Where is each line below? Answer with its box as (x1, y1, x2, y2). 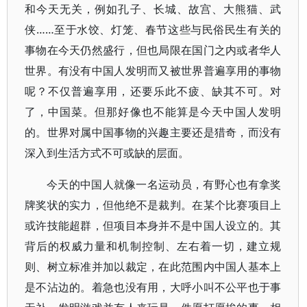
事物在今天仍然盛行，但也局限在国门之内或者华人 (25, 42, 282, 58)
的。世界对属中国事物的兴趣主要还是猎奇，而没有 (25, 125, 282, 140)
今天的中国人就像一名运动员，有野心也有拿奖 (47, 177, 282, 192)
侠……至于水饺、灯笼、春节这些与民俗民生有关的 (25, 22, 282, 37)
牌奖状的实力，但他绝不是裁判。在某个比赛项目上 (25, 197, 282, 212)
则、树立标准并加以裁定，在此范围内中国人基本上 (25, 259, 282, 274)
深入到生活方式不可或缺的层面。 (25, 145, 189, 160)
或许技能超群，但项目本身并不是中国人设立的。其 (25, 218, 282, 233)
